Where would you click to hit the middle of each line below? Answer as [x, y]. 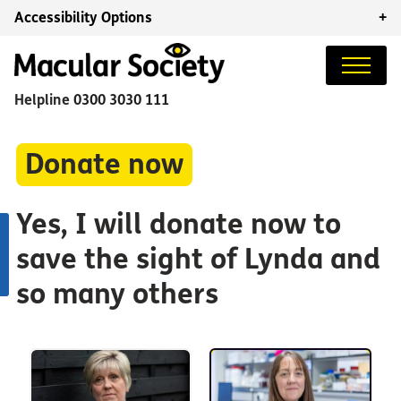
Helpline [44, 99]
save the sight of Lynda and [198, 260]
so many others [117, 294]
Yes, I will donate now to [178, 225]
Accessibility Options [83, 17]
